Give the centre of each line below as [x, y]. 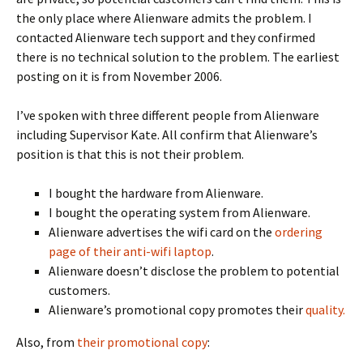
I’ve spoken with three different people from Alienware [168, 115]
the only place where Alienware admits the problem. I [164, 18]
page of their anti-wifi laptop [130, 252]
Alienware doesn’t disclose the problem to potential [194, 271]
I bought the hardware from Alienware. [156, 193]
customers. [79, 290]
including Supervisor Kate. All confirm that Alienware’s [167, 135]
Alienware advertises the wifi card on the [162, 232]
